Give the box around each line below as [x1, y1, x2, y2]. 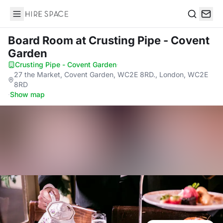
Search [187, 19, 213, 29]
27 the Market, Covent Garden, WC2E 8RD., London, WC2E [14, 70, 209, 79]
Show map [10, 90, 45, 99]
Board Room [8, 34, 76, 47]
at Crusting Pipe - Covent [76, 34, 210, 47]
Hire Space [9, 14, 51, 24]
